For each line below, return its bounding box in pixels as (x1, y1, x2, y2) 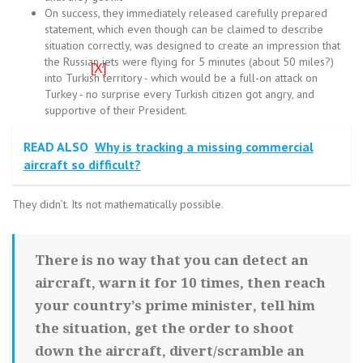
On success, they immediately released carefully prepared (45, 6, 327, 20)
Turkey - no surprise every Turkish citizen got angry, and (45, 87, 314, 101)
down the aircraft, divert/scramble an (35, 343, 305, 359)
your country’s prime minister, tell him (35, 297, 315, 314)
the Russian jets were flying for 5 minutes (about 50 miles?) (45, 54, 334, 69)
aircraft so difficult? (23, 156, 141, 173)
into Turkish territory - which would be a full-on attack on (45, 70, 318, 85)
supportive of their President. (45, 103, 187, 117)
